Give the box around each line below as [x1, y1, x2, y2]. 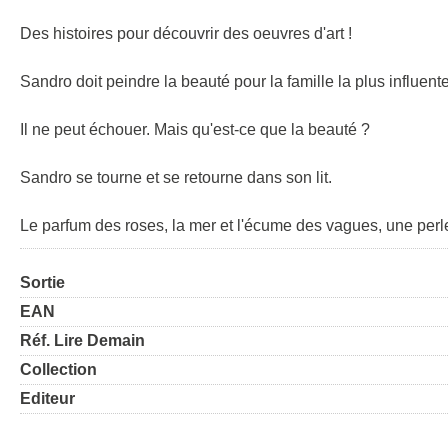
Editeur [20, 390, 75, 408]
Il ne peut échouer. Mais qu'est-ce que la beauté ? [20, 121, 370, 139]
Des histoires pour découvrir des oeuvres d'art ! [20, 25, 352, 43]
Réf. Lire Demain [20, 332, 145, 350]
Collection [20, 361, 97, 379]
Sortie [20, 274, 65, 292]
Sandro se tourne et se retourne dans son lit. [20, 169, 332, 187]
